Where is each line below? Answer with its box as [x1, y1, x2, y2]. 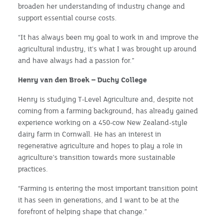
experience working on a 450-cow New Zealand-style [18, 117, 188, 127]
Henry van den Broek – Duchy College [18, 75, 147, 84]
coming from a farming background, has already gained [18, 106, 199, 115]
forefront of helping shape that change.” [18, 206, 147, 216]
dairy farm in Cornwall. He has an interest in [18, 129, 162, 139]
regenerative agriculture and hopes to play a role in [18, 140, 183, 150]
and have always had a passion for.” [18, 55, 135, 65]
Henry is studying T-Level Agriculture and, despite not [18, 94, 194, 104]
